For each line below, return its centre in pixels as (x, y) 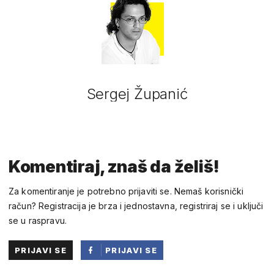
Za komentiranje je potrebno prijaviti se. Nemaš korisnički (126, 191)
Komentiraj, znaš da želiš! (114, 166)
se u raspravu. (38, 220)
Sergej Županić (137, 94)
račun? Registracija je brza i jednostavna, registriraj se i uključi (136, 206)
